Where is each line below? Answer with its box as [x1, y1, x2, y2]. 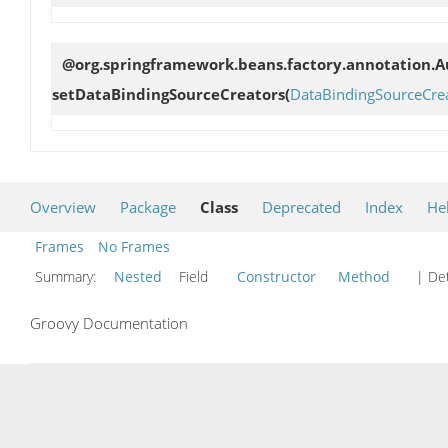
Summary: [35, 267, 100, 287]
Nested [114, 267, 162, 287]
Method [338, 267, 390, 287]
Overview [30, 197, 96, 218]
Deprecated [262, 197, 341, 218]
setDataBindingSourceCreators [52, 84, 285, 105]
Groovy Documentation [30, 312, 188, 333]
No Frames [98, 237, 170, 257]
